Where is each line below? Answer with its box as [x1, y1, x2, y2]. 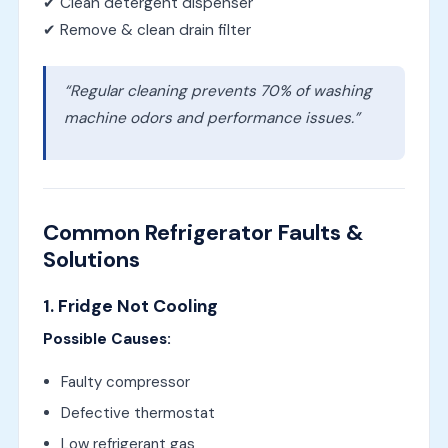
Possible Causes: [42, 328, 171, 349]
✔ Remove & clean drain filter [42, 19, 251, 40]
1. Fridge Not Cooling [42, 294, 218, 317]
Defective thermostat [60, 402, 215, 423]
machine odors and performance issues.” [63, 107, 360, 128]
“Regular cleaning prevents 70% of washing [63, 80, 372, 101]
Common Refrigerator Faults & [42, 217, 363, 247]
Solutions [42, 244, 140, 274]
